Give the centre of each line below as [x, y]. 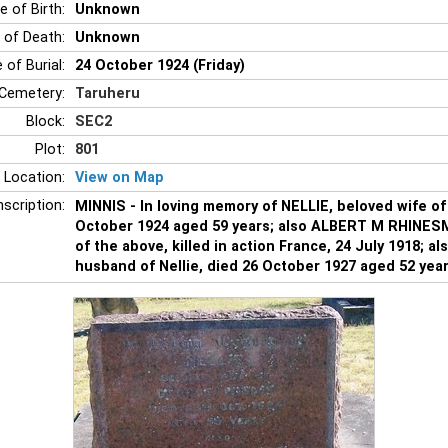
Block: [45, 121]
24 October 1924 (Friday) [160, 65]
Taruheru [107, 93]
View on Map [119, 177]
